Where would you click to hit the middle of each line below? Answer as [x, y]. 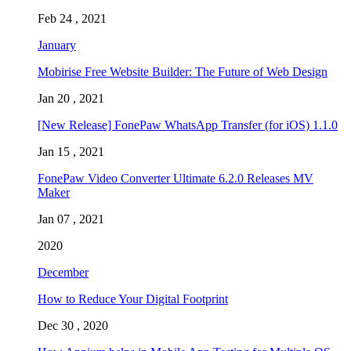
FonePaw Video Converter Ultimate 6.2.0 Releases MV [175, 178]
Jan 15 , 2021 [71, 151]
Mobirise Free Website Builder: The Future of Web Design [183, 71]
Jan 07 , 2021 [71, 219]
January [57, 45]
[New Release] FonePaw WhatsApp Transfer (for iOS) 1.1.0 [188, 125]
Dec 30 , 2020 [73, 325]
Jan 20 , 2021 [71, 98]
